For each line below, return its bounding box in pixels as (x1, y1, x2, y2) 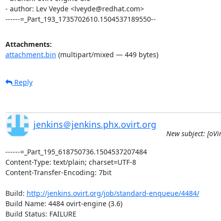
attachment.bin (5, 49, 56, 59)
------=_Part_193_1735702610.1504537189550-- (5, 14, 156, 24)
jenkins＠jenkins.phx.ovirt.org (33, 118, 156, 130)
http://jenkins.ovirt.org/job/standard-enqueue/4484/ (26, 188, 199, 198)
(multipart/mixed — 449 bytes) (56, 49, 158, 59)
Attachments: (5, 39, 52, 49)
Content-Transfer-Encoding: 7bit (5, 167, 111, 177)
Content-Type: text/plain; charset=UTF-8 (5, 157, 136, 167)
